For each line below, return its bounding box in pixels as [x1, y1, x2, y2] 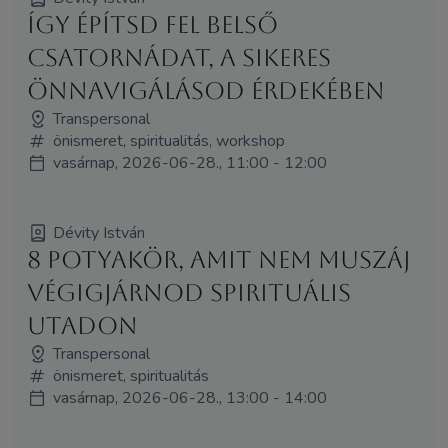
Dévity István [52, 221, 145, 244]
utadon [26, 311, 138, 340]
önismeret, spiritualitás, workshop [52, 129, 285, 152]
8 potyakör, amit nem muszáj [26, 245, 411, 274]
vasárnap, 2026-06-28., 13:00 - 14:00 [52, 386, 327, 409]
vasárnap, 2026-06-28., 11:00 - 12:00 [52, 151, 327, 174]
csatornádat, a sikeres [26, 43, 331, 72]
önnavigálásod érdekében [26, 76, 385, 105]
